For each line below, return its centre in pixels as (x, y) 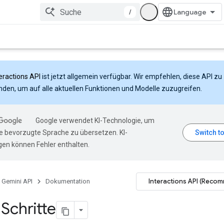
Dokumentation (68, 181)
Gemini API (17, 181)
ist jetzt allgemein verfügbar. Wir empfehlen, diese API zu (131, 76)
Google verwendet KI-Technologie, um (95, 120)
